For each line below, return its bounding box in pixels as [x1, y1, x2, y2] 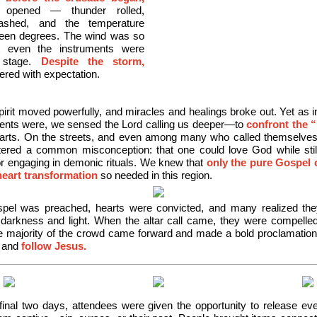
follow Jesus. [21, 240, 86, 252]
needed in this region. [112, 169, 212, 181]
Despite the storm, [40, 55, 145, 67]
